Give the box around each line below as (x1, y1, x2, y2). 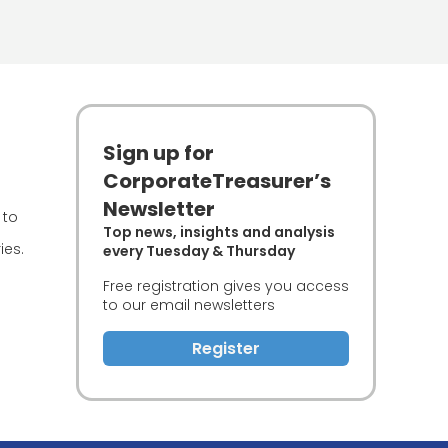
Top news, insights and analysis (103, 222, 335, 242)
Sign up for (103, 139, 214, 167)
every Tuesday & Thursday (103, 241, 295, 261)
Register (192, 337, 260, 360)
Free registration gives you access (103, 276, 349, 296)
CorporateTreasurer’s (103, 167, 331, 195)
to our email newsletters (103, 295, 275, 315)
